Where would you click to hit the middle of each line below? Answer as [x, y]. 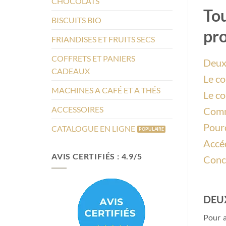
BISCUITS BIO [76, 20]
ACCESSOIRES [77, 109]
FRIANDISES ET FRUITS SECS [103, 39]
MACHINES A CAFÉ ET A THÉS [106, 90]
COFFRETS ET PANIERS [93, 58]
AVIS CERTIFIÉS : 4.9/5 [97, 156]
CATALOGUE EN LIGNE [93, 128]
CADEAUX [71, 71]
